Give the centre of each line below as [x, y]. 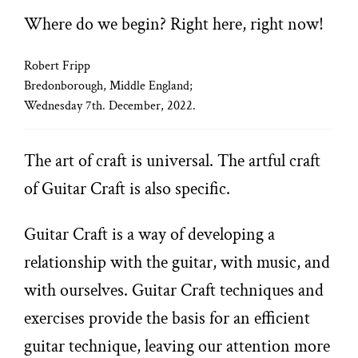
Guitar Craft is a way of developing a [150, 235]
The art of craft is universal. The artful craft [173, 161]
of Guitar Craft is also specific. [129, 189]
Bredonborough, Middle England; [109, 86]
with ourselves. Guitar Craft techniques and [174, 290]
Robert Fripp [58, 66]
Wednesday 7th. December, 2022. [110, 106]
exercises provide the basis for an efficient [167, 318]
